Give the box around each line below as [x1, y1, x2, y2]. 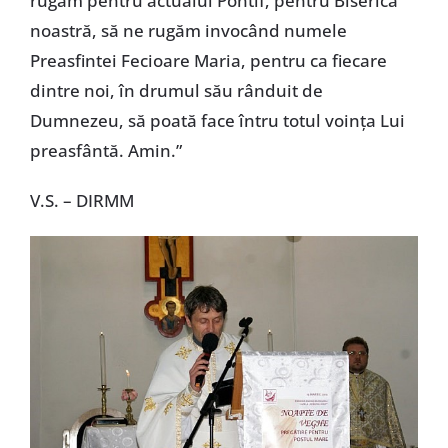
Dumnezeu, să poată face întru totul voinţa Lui [29, 108, 405, 132]
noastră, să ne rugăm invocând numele [29, 18, 347, 42]
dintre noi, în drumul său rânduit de [29, 78, 323, 102]
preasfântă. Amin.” [29, 138, 182, 162]
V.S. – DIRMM [29, 188, 134, 212]
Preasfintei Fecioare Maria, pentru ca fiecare [29, 48, 387, 72]
